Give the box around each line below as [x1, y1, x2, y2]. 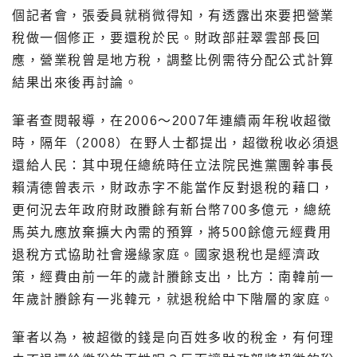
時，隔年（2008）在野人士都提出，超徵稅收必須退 [12, 136, 341, 151]
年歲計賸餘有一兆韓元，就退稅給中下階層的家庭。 [12, 292, 335, 307]
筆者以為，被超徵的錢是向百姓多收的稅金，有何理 [12, 331, 335, 345]
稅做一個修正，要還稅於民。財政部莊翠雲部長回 [12, 31, 321, 45]
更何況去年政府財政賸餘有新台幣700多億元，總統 [12, 203, 332, 218]
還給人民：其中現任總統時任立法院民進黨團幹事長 [12, 159, 335, 173]
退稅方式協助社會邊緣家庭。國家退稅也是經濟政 [12, 248, 321, 262]
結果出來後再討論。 [12, 76, 139, 90]
